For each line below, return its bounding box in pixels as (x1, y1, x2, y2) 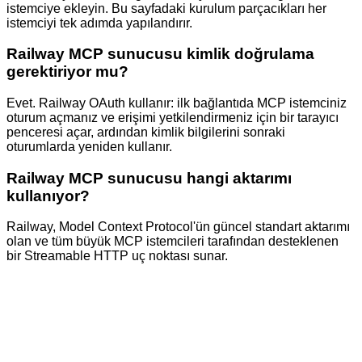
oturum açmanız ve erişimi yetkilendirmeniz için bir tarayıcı (6, 111, 339, 125)
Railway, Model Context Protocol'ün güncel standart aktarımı (6, 220, 350, 234)
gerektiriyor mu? (6, 63, 128, 81)
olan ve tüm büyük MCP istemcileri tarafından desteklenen (6, 234, 339, 249)
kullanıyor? (6, 187, 90, 204)
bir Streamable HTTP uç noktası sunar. (6, 249, 228, 263)
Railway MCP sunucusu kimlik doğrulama (6, 45, 314, 63)
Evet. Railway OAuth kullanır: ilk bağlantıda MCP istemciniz (6, 96, 347, 111)
